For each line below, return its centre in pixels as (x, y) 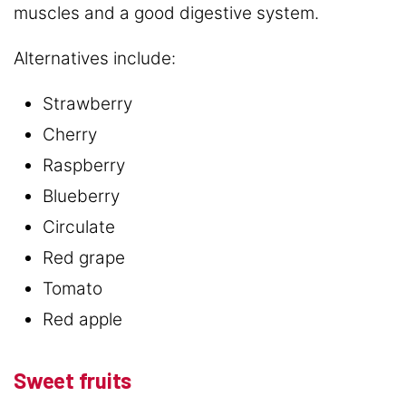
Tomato (72, 288)
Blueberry (81, 196)
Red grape (84, 257)
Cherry (70, 134)
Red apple (82, 319)
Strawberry (87, 103)
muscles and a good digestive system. (166, 13)
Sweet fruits (73, 380)
